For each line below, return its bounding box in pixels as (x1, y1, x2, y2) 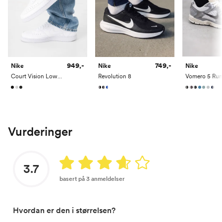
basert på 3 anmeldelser (59, 175, 125, 183)
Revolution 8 (98, 73, 131, 80)
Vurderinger (8, 124, 72, 139)
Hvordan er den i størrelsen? (13, 205, 115, 215)
